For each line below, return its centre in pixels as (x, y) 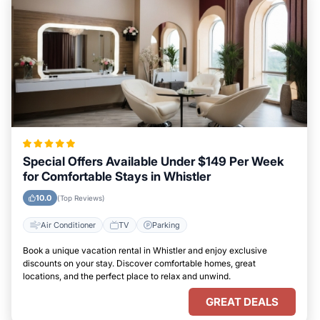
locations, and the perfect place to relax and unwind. (127, 276)
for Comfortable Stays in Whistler (117, 176)
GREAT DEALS (242, 302)
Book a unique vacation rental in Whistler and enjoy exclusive (145, 250)
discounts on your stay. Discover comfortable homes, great (139, 263)
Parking (166, 225)
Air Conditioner (68, 225)
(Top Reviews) (81, 198)
